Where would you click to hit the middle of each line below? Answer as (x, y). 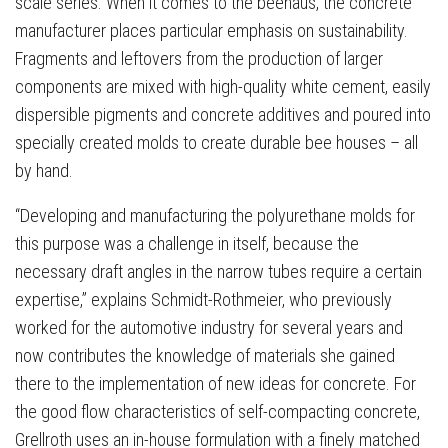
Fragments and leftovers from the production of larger (199, 58)
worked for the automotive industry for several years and (209, 327)
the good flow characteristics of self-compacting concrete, (217, 411)
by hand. (44, 170)
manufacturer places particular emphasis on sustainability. (211, 30)
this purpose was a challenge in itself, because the (187, 243)
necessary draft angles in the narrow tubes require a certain (218, 271)
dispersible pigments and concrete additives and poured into (223, 114)
